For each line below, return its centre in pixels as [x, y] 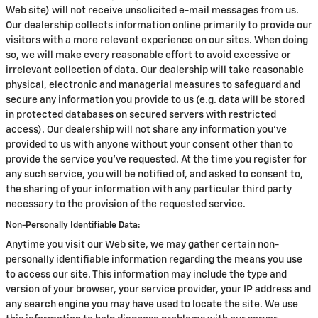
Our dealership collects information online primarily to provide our [159, 26]
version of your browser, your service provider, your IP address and [158, 290]
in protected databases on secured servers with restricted [141, 115]
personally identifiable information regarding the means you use [154, 260]
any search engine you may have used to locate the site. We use [152, 305]
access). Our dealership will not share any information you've [146, 130]
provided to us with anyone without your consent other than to [149, 145]
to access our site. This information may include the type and [146, 275]
